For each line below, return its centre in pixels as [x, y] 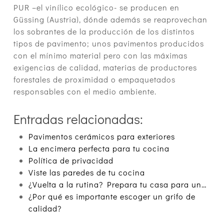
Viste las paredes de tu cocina [86, 172]
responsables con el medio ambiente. [85, 91]
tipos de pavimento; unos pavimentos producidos [108, 43]
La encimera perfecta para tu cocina [99, 148]
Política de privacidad [71, 160]
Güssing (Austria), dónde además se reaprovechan [110, 19]
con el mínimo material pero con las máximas [100, 55]
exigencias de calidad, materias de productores [105, 67]
